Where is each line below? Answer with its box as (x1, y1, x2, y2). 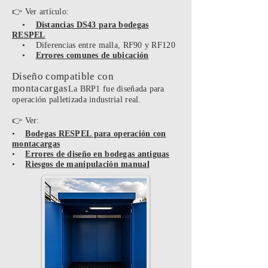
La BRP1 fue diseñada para (68, 84, 165, 93)
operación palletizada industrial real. (12, 95, 141, 104)
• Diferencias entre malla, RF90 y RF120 (12, 41, 175, 50)
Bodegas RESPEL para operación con (25, 129, 166, 138)
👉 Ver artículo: (12, 7, 69, 16)
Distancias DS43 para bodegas (35, 20, 149, 29)
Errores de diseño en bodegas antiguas (25, 150, 169, 159)
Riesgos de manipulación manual (25, 160, 150, 169)
